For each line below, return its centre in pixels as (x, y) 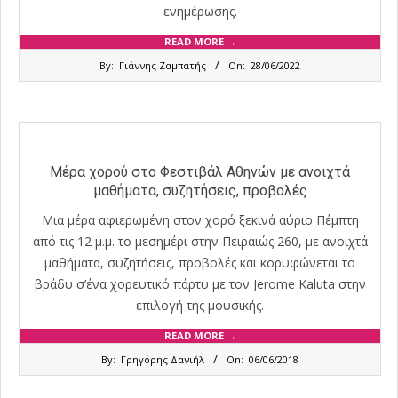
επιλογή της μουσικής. (200, 306)
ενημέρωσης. (200, 12)
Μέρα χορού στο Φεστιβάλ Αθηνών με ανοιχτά (200, 172)
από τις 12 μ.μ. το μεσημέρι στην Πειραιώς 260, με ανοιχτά (200, 242)
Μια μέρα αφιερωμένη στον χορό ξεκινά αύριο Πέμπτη (200, 220)
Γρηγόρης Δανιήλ (163, 360)
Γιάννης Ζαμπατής (163, 66)
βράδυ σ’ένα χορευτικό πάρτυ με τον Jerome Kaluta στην (200, 284)
